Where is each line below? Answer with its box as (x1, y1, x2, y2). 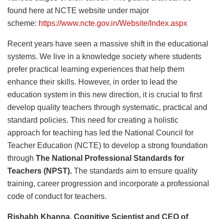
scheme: (7, 19, 39, 28)
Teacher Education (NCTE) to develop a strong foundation (7, 141, 208, 150)
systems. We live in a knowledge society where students (7, 52, 201, 61)
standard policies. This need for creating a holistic (7, 116, 178, 125)
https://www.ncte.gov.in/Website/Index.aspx (39, 19, 187, 28)
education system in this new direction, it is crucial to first (7, 90, 202, 99)
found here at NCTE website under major (7, 6, 149, 15)
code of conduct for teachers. (7, 192, 107, 201)
